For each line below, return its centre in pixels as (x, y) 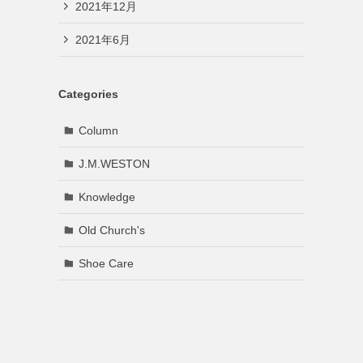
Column (98, 130)
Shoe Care (106, 263)
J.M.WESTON (114, 163)
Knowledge (107, 196)
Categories (88, 94)
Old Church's (111, 230)
